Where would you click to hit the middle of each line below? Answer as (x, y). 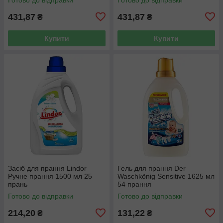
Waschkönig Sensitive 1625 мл (166, 176)
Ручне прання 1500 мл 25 (50, 176)
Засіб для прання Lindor (47, 168)
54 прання (134, 184)
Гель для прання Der (152, 168)
